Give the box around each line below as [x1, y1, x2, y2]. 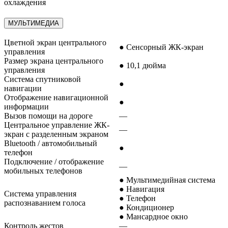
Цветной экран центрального [4, 38, 106, 47]
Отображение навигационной [4, 93, 108, 102]
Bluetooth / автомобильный [4, 138, 97, 148]
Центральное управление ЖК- [4, 120, 109, 129]
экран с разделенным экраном [4, 129, 108, 138]
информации [4, 102, 49, 111]
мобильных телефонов [4, 166, 82, 175]
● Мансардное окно [119, 212, 188, 221]
